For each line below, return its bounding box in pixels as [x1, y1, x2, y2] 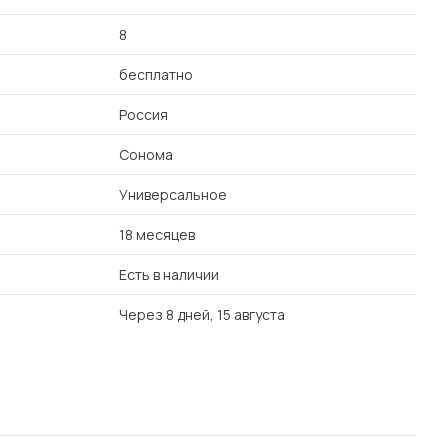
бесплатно [119, 65, 193, 84]
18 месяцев [119, 225, 195, 244]
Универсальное [119, 185, 227, 204]
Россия [119, 105, 168, 124]
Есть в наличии [119, 265, 219, 284]
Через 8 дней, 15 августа [119, 305, 285, 324]
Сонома [119, 145, 173, 164]
